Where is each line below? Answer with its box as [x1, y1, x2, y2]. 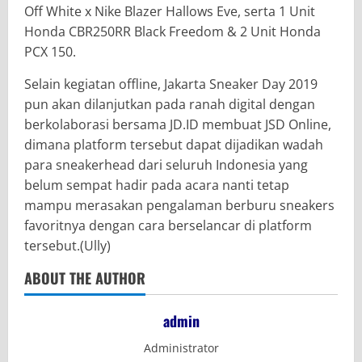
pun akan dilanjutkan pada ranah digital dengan [24, 95, 315, 113]
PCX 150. [24, 42, 76, 61]
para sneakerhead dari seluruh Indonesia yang [24, 155, 308, 174]
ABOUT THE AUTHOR [24, 267, 145, 288]
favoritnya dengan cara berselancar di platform [24, 216, 312, 234]
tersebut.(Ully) [24, 236, 111, 255]
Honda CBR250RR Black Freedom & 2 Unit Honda [24, 22, 321, 40]
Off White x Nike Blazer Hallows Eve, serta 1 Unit [24, 2, 315, 20]
